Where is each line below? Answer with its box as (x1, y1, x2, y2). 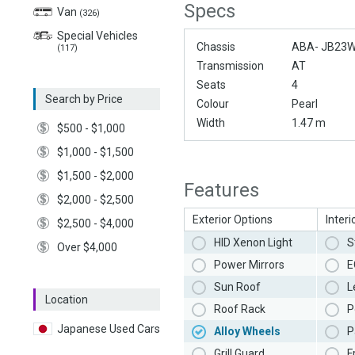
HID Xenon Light (214, 236, 292, 250)
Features (184, 179, 259, 202)
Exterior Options (193, 213, 273, 227)
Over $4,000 (57, 241, 117, 254)
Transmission (197, 59, 264, 73)
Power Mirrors (214, 258, 284, 272)
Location (45, 293, 88, 306)
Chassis (197, 40, 235, 54)
